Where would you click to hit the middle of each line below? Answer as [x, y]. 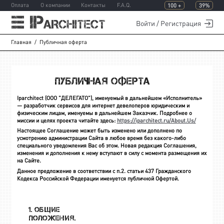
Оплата [20, 6]
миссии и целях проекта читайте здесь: [67, 121]
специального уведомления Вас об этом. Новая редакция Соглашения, [106, 146]
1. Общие [44, 209]
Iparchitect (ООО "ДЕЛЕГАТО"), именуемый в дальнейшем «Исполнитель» [109, 98]
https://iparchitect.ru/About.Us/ [156, 121]
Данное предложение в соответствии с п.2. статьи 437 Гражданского [104, 171]
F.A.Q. [124, 6]
